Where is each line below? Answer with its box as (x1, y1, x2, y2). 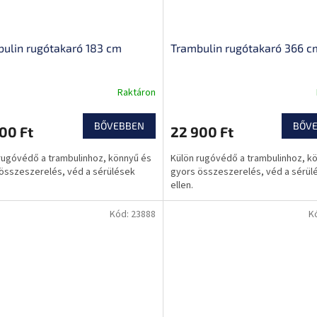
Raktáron (117, 85, 156, 100)
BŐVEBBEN (93, 120, 144, 132)
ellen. (170, 178, 193, 193)
